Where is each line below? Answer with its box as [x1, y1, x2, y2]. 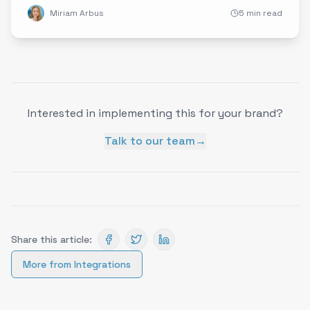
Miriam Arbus [50, 8, 104, 19]
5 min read [239, 8, 282, 19]
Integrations [74, 258, 131, 271]
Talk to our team [104, 134, 195, 148]
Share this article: [11, 233, 92, 246]
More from [23, 258, 74, 271]
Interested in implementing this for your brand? [27, 106, 283, 120]
